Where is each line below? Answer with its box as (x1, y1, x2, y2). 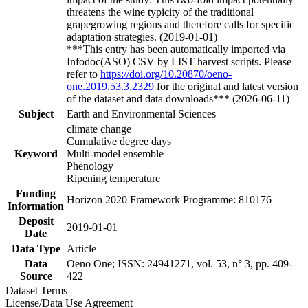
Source (19, 269, 52, 282)
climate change (67, 122, 131, 135)
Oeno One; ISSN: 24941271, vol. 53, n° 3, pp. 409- (67, 257, 292, 269)
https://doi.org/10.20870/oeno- (100, 67, 232, 80)
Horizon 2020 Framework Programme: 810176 (67, 193, 272, 206)
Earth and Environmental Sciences (67, 107, 216, 120)
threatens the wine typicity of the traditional (67, 5, 254, 18)
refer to (67, 67, 100, 80)
